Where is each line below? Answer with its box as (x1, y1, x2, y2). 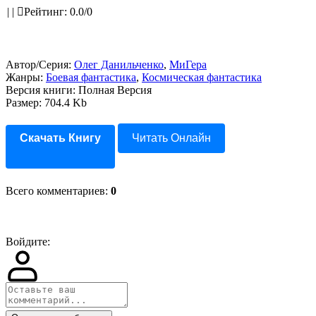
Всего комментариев (6, 185, 105, 197)
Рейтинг (24, 6, 64, 18)
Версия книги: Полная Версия (6, 84, 152, 96)
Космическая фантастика (142, 71, 262, 83)
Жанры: (6, 71, 46, 83)
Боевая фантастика (46, 71, 136, 83)
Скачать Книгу (20, 132, 101, 144)
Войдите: (6, 236, 50, 248)
